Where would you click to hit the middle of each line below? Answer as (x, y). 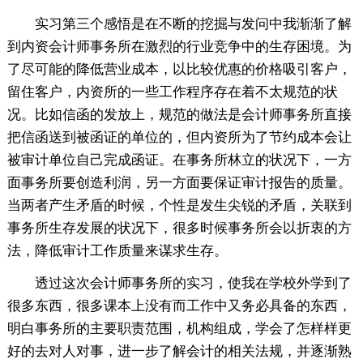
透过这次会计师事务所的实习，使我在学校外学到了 (193, 284)
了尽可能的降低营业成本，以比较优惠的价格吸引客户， (179, 70)
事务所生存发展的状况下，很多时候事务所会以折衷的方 (179, 228)
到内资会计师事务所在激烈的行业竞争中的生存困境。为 (179, 47)
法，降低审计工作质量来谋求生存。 (117, 251)
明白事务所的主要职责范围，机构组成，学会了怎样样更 (179, 329)
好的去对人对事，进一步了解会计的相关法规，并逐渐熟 (179, 352)
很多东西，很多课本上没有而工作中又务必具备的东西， (179, 306)
